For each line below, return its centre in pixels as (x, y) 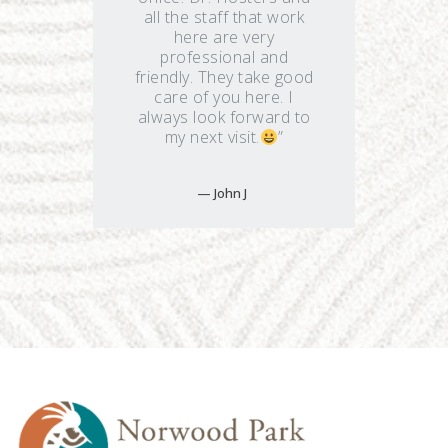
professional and (224, 57)
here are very (224, 37)
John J (231, 192)
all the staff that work (224, 17)
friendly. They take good (224, 77)
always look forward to (224, 117)
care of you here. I (224, 97)
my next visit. (212, 137)
